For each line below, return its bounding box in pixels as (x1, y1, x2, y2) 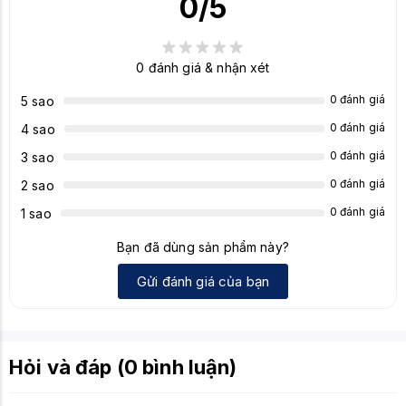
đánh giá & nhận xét (144, 60, 270, 75)
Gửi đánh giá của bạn (137, 273, 269, 290)
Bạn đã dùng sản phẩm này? (117, 239, 289, 255)
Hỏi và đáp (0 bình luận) (9, 355, 237, 379)
